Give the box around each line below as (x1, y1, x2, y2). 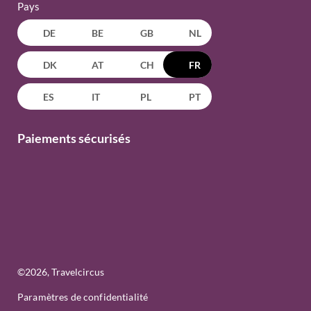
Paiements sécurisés (17, 131, 131, 146)
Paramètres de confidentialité (17, 291, 149, 303)
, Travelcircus (47, 266, 104, 278)
